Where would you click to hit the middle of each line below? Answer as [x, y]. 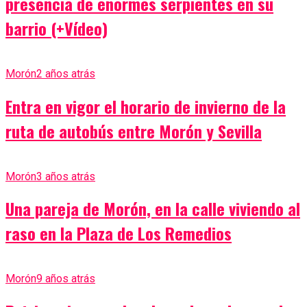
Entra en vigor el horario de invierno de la [146, 106]
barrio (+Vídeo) [57, 28]
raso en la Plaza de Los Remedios [119, 233]
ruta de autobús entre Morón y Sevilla [134, 131]
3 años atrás [66, 176]
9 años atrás [66, 279]
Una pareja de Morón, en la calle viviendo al [153, 209]
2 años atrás [66, 73]
